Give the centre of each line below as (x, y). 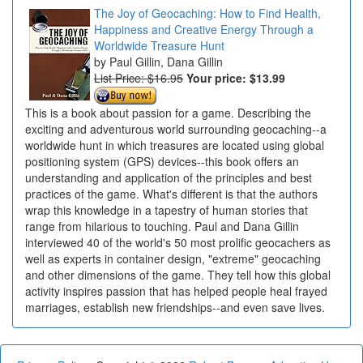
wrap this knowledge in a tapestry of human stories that (167, 210)
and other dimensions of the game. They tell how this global (178, 275)
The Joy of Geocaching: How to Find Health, (207, 13)
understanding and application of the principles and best (169, 178)
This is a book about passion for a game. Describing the (168, 113)
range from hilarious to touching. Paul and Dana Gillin (162, 226)
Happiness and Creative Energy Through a (204, 29)
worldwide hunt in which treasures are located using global (175, 145)
